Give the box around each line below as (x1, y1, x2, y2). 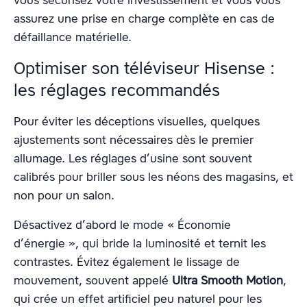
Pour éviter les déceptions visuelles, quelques (14, 113, 260, 129)
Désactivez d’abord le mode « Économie (14, 217, 231, 232)
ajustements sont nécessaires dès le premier (14, 132, 254, 147)
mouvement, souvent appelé (14, 272, 172, 288)
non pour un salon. (14, 187, 114, 203)
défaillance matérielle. (14, 29, 132, 45)
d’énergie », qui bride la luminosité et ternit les (14, 235, 266, 251)
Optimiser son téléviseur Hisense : (14, 57, 275, 79)
